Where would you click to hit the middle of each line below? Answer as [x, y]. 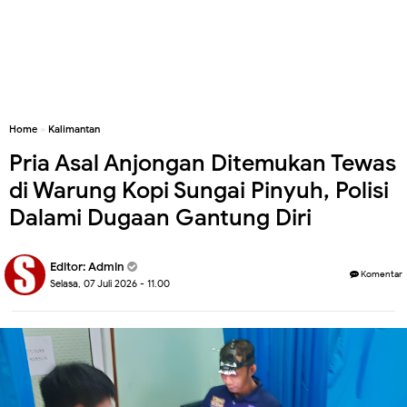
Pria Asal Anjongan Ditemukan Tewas [203, 163]
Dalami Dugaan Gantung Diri [160, 218]
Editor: [69, 267]
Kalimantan [74, 129]
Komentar [381, 274]
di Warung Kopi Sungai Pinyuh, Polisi [199, 190]
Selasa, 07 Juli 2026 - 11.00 [110, 283]
